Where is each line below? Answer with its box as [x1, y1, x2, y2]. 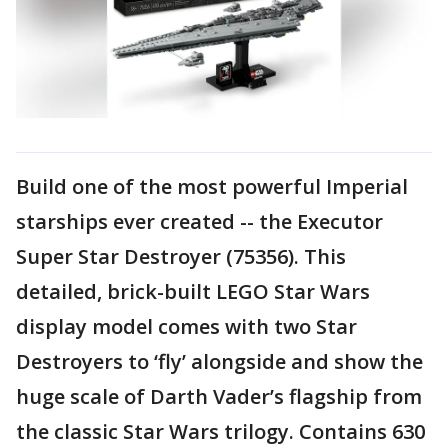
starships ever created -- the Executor [16, 208, 383, 235]
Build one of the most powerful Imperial [16, 173, 408, 200]
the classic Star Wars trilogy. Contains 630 [16, 418, 425, 445]
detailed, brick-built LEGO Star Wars [16, 278, 370, 305]
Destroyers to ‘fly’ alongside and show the [16, 348, 423, 375]
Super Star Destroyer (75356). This [16, 243, 346, 270]
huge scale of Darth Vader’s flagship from [16, 383, 422, 410]
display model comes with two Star [16, 313, 357, 340]
